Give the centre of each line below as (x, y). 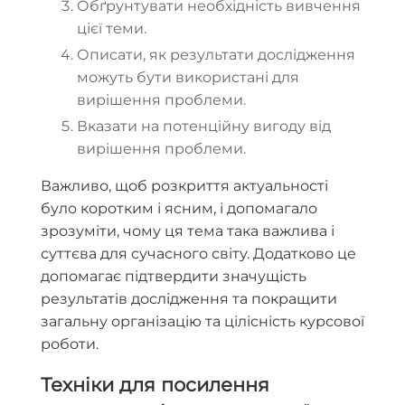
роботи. (70, 344)
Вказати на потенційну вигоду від (204, 127)
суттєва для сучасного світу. (145, 254)
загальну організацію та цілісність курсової (202, 322)
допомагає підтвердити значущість (174, 277)
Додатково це (305, 254)
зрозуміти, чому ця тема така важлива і (188, 231)
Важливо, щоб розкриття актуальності (184, 186)
